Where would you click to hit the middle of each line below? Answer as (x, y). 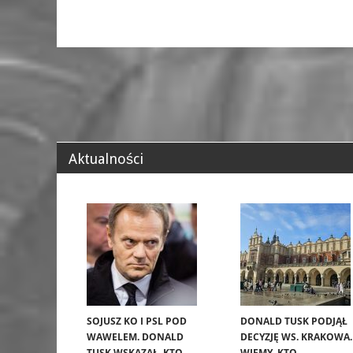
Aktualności (106, 158)
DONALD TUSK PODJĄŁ (294, 321)
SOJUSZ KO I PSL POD (137, 321)
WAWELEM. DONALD (135, 336)
